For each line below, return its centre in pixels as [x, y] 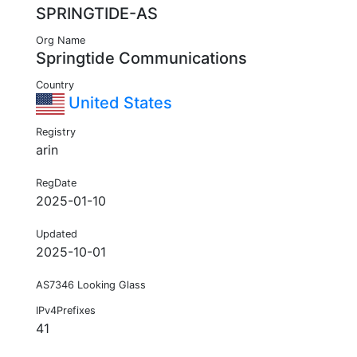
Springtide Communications [141, 59]
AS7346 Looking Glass [91, 285]
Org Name [61, 41]
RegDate [56, 183]
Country [55, 85]
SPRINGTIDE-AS [97, 14]
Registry [56, 132]
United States [118, 103]
